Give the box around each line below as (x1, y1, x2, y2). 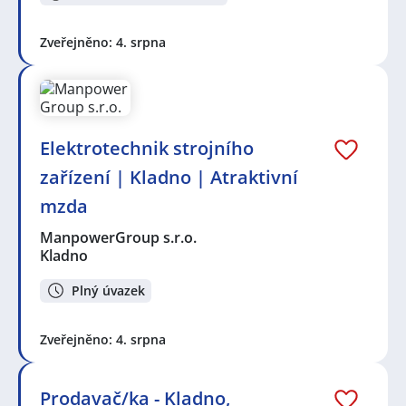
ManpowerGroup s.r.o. (40, 227, 198, 247)
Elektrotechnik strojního (40, 135, 254, 160)
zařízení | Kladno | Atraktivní (40, 164, 298, 189)
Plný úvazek (72, 281, 145, 299)
